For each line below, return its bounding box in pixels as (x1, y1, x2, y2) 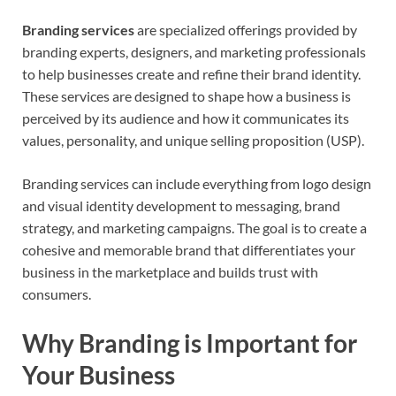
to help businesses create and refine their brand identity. (22, 65, 361, 83)
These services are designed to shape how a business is (22, 88, 351, 105)
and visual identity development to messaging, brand (22, 197, 340, 215)
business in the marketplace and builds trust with (22, 263, 318, 281)
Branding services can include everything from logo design (22, 175, 371, 193)
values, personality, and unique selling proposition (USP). (22, 132, 364, 149)
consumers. (22, 286, 91, 303)
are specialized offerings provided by (134, 21, 357, 39)
